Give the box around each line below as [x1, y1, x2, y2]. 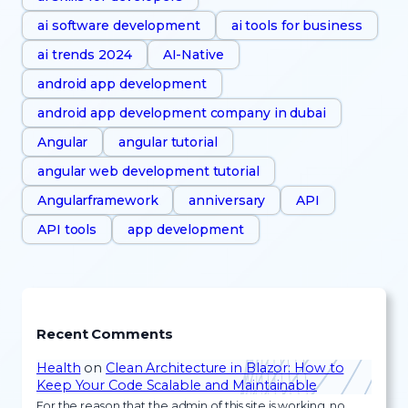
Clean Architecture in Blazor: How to [106, 359, 344, 376]
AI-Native [162, 46, 224, 63]
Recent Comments [36, 326, 173, 343]
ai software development [37, 16, 200, 34]
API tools [37, 220, 97, 238]
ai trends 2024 [37, 46, 132, 63]
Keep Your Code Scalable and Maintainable [36, 376, 317, 393]
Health [36, 359, 81, 376]
